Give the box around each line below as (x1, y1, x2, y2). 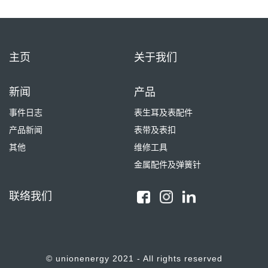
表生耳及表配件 (134, 108, 193, 118)
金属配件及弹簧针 (134, 160, 201, 170)
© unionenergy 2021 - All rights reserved (45, 254, 223, 264)
